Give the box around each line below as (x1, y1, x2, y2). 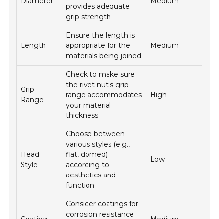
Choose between (66, 130, 125, 139)
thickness (66, 111, 99, 120)
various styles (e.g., (66, 140, 130, 149)
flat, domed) (66, 150, 108, 159)
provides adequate (66, 2, 130, 11)
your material (66, 101, 111, 110)
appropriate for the (66, 41, 131, 50)
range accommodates (66, 90, 142, 100)
